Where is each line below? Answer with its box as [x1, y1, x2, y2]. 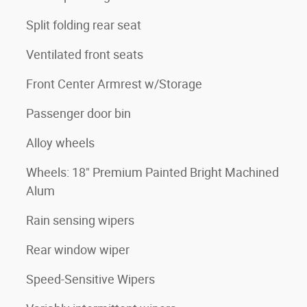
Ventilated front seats [26, 47, 143, 62]
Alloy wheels [26, 136, 95, 150]
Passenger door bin [26, 106, 131, 121]
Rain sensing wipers [26, 213, 134, 228]
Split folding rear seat [26, 18, 141, 32]
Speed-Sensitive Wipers [26, 272, 155, 286]
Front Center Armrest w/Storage [26, 77, 202, 91]
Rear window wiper [26, 243, 130, 257]
